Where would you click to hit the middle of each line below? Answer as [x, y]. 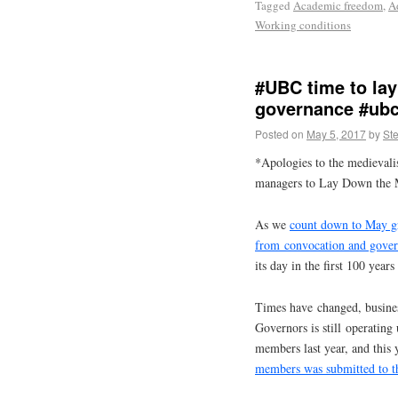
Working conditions [303, 24]
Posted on [279, 134]
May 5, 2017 [336, 134]
